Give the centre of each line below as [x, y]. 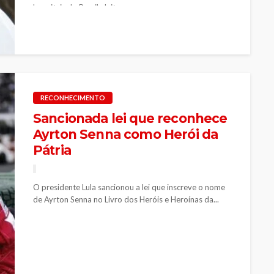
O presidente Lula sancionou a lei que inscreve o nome [129, 187]
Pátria [52, 150]
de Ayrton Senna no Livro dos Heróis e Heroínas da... [126, 199]
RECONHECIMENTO [73, 97]
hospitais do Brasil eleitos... [81, 7]
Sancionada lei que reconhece [130, 118]
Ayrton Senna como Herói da [126, 134]
